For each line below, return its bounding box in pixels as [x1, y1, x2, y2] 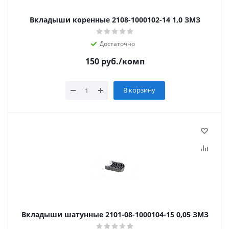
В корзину [123, 85, 155, 95]
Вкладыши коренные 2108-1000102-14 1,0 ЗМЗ [30, 15, 200, 25]
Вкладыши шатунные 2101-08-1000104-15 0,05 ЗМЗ [176, 210, 209, 219]
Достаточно [99, 39, 135, 48]
